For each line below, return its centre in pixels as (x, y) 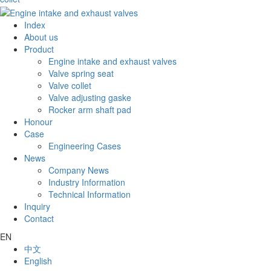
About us (41, 37)
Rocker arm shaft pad (90, 109)
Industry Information (87, 182)
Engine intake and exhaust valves (113, 61)
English (38, 260)
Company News (79, 170)
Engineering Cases (85, 145)
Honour (38, 121)
